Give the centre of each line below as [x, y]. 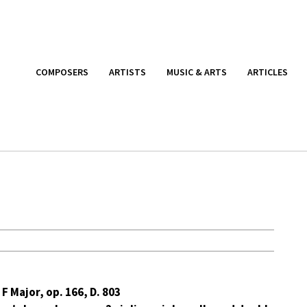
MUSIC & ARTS [197, 72]
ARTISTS [127, 72]
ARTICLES [268, 72]
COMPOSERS [62, 72]
